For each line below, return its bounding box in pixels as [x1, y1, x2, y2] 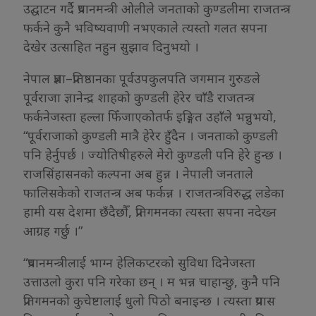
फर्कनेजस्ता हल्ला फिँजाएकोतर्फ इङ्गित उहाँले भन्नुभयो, [23, 107, 276, 125]
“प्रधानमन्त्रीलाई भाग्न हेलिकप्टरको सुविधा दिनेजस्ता [23, 253, 255, 271]
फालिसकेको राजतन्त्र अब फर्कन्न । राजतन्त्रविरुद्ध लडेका [23, 183, 284, 201]
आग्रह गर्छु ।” [23, 221, 83, 239]
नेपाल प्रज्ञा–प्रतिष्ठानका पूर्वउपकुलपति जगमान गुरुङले [23, 69, 260, 87]
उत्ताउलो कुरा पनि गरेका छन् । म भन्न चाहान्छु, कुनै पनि [23, 272, 280, 290]
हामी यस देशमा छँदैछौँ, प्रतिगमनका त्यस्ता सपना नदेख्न [23, 202, 276, 220]
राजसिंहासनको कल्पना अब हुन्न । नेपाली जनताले [23, 164, 253, 182]
